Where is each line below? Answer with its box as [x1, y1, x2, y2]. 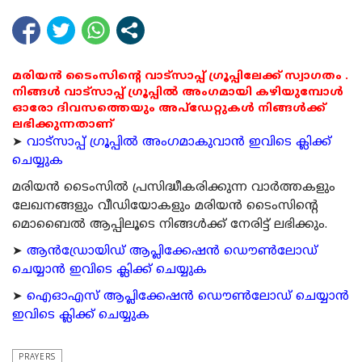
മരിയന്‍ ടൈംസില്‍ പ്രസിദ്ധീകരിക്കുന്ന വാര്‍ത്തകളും [12, 180, 335, 196]
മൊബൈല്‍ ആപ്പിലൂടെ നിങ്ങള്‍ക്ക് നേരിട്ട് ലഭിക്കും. [12, 217, 327, 234]
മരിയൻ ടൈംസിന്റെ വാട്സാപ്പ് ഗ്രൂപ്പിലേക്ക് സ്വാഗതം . [12, 69, 348, 84]
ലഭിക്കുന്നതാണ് [12, 118, 113, 133]
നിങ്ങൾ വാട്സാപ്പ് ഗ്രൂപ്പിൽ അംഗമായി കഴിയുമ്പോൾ [12, 86, 343, 100]
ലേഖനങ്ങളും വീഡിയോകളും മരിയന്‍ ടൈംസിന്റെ [12, 199, 318, 215]
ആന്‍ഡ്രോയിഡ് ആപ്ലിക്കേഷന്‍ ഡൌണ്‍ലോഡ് [27, 244, 318, 260]
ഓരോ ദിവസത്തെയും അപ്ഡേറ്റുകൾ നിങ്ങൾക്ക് [12, 102, 326, 116]
